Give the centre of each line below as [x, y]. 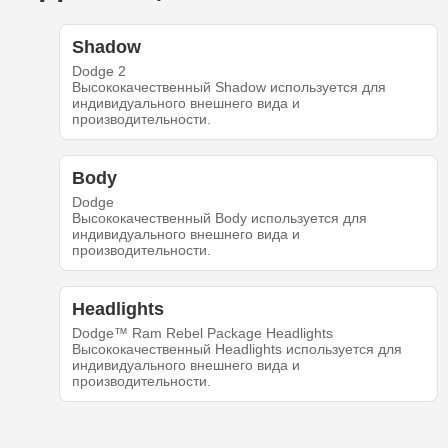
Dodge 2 [98, 71]
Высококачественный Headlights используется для [236, 349]
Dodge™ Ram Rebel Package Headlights [202, 333]
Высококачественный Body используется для [219, 218]
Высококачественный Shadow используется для [228, 87]
